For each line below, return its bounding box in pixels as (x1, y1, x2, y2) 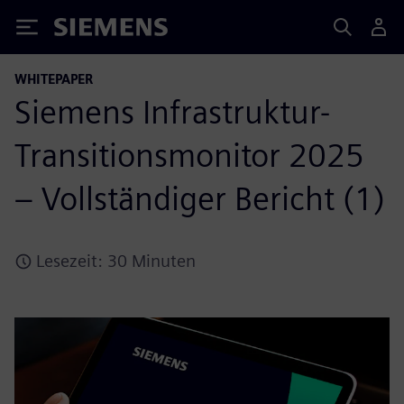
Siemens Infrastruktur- (14, 92, 330, 132)
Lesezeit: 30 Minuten (36, 251, 196, 271)
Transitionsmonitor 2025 (14, 135, 364, 175)
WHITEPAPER (14, 71, 93, 87)
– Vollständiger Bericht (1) (14, 179, 385, 218)
